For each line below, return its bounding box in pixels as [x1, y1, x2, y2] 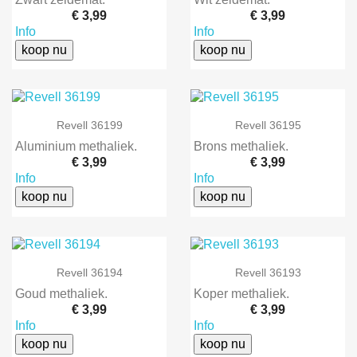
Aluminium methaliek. [15, 139, 137, 154]
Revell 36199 [56, 119, 123, 132]
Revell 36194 [56, 265, 123, 279]
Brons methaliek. [194, 139, 288, 154]
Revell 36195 [234, 119, 301, 132]
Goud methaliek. [15, 286, 108, 300]
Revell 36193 [234, 265, 301, 279]
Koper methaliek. [194, 286, 289, 300]
